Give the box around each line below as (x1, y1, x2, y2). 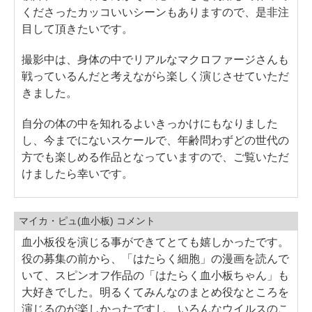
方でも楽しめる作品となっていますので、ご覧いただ (22, 150, 289, 163)
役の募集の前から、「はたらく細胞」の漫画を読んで (22, 252, 289, 265)
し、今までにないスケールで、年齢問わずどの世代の (22, 134, 289, 146)
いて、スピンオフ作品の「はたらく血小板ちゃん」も (22, 269, 289, 281)
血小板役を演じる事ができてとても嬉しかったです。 (22, 235, 289, 248)
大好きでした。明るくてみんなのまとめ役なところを (22, 286, 289, 298)
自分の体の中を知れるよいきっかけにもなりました (22, 117, 278, 130)
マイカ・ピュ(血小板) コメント (19, 214, 155, 226)
